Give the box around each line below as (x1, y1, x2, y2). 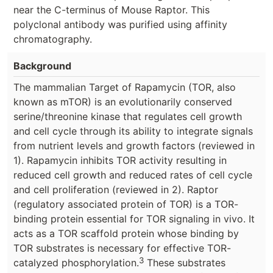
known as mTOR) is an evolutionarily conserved (13, 96, 232, 108)
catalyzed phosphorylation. (13, 257, 139, 269)
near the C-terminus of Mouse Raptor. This (13, 4, 210, 16)
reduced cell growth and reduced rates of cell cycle (13, 169, 252, 182)
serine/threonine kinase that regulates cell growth (13, 110, 242, 123)
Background (13, 60, 71, 73)
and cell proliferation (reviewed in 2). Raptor (13, 183, 218, 196)
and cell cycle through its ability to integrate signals (13, 125, 253, 138)
